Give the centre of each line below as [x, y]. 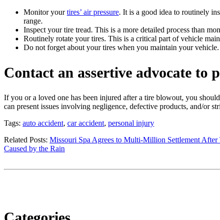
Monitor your [45, 12]
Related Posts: [27, 140]
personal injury [131, 123]
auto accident [43, 123]
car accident [86, 123]
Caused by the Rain [34, 149]
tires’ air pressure [93, 12]
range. [33, 21]
